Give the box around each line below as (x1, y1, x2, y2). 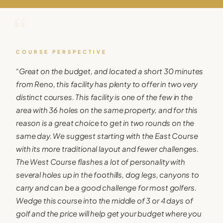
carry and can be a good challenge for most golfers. (16, 182, 197, 192)
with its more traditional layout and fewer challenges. (16, 143, 199, 153)
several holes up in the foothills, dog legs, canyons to (16, 169, 199, 179)
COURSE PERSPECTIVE (16, 48, 107, 55)
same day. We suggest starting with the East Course (16, 130, 198, 140)
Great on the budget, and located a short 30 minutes (18, 66, 204, 76)
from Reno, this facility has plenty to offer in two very (16, 79, 198, 89)
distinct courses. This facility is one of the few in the (16, 92, 193, 102)
